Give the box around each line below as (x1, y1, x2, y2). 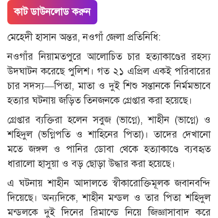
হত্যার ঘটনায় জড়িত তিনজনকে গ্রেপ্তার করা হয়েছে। (7, 94, 192, 107)
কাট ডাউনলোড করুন (14, 5, 91, 18)
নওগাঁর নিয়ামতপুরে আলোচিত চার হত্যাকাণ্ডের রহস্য (7, 50, 211, 63)
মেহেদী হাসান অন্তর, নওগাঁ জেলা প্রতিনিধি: (7, 31, 161, 43)
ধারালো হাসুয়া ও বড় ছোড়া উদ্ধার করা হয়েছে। (7, 157, 175, 170)
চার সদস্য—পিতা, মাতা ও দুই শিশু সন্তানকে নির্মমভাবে (7, 79, 211, 92)
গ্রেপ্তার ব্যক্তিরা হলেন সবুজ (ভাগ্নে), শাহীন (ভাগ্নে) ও (7, 113, 211, 126)
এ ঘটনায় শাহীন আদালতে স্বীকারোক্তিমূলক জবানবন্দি (7, 177, 211, 189)
